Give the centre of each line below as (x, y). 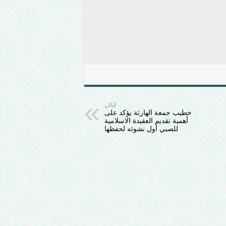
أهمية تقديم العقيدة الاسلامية (146, 120)
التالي (110, 105)
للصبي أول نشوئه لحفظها (141, 128)
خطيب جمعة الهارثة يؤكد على (148, 112)
